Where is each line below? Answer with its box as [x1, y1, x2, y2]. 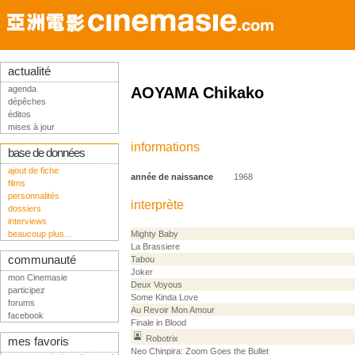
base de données [8, 147, 85, 159]
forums [8, 298, 35, 307]
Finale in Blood [131, 318, 186, 327]
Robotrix [146, 334, 178, 343]
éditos [8, 109, 31, 119]
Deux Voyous [131, 280, 182, 289]
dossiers [8, 204, 41, 213]
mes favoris [8, 335, 69, 348]
